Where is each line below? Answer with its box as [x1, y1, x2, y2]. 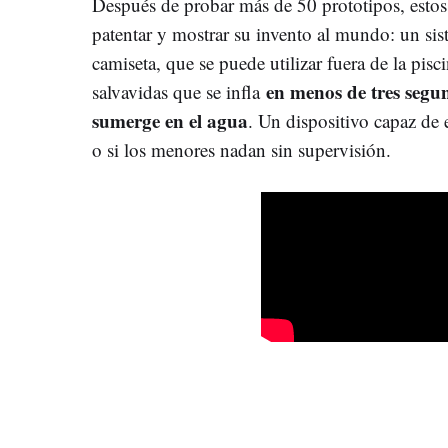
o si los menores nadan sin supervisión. [92, 136, 391, 162]
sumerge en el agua [92, 106, 248, 134]
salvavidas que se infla [92, 78, 266, 104]
